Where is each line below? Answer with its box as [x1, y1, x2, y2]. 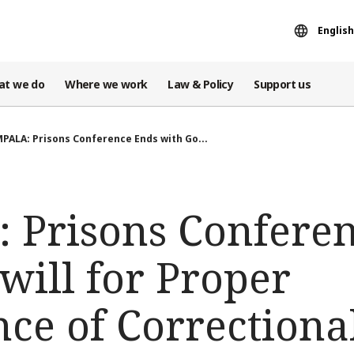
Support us [254, 76, 311, 92]
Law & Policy [168, 76, 234, 92]
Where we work [65, 76, 148, 92]
